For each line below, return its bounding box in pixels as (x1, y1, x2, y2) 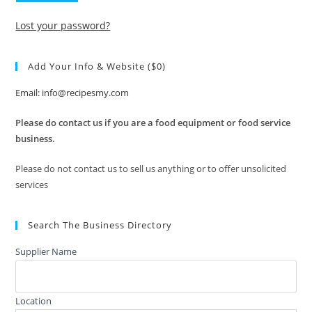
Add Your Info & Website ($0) (28, 60, 166, 72)
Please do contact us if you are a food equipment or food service (15, 116, 291, 129)
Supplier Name (15, 245, 77, 258)
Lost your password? (15, 19, 111, 32)
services (15, 178, 49, 191)
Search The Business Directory (28, 219, 173, 231)
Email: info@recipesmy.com (15, 86, 130, 99)
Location (15, 295, 52, 307)
